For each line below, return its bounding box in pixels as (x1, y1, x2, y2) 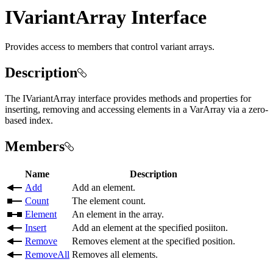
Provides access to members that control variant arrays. (5, 41, 214, 52)
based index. (5, 115, 53, 126)
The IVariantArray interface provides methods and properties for (5, 93, 251, 104)
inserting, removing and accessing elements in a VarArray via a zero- (5, 104, 268, 115)
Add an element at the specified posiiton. (72, 222, 228, 233)
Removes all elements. (72, 249, 158, 260)
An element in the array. (72, 208, 164, 219)
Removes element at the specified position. (72, 235, 235, 246)
